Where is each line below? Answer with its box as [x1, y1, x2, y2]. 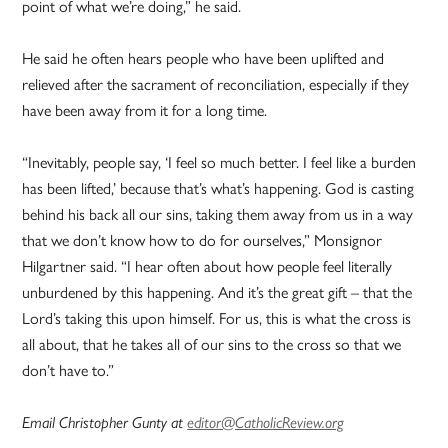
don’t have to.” [22, 358, 115, 382]
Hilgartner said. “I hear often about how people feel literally [22, 254, 393, 278]
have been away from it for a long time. [22, 98, 272, 122]
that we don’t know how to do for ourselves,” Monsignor [22, 228, 383, 252]
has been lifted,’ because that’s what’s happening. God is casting [22, 176, 415, 200]
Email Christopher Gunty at [22, 413, 188, 433]
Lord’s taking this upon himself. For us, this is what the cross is [22, 306, 412, 330]
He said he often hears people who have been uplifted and [22, 46, 385, 70]
